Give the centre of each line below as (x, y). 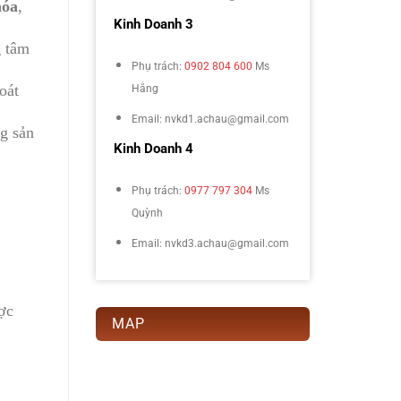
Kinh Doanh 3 (154, 25)
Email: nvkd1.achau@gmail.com (210, 119)
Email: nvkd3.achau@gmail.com (210, 244)
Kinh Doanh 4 (154, 149)
